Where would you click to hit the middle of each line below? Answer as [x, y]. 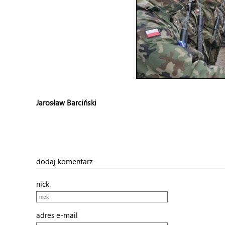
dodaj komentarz [65, 161]
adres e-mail [60, 215]
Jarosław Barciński [66, 102]
